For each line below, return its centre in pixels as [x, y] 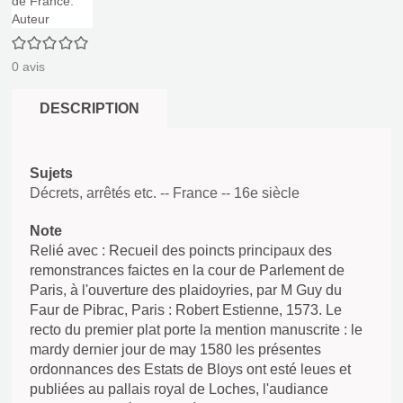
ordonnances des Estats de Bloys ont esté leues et [190, 369]
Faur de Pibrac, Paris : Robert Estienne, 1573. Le [186, 310]
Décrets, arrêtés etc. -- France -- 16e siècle [165, 193]
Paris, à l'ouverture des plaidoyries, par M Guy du [186, 290]
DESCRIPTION [90, 108]
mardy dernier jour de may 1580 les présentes [175, 349]
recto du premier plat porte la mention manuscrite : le [196, 330]
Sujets [51, 173]
